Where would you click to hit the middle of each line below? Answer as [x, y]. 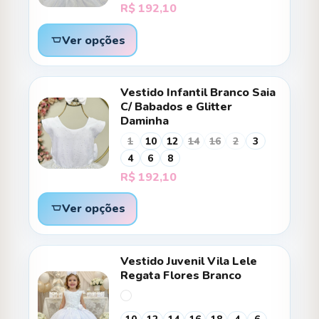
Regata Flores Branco [181, 275]
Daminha [145, 121]
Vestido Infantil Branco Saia [198, 93]
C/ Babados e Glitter [176, 107]
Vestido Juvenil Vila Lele [189, 261]
